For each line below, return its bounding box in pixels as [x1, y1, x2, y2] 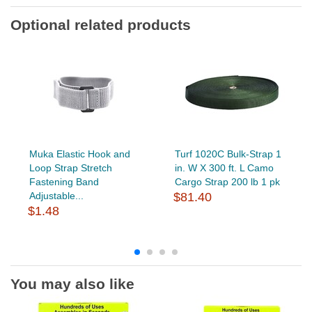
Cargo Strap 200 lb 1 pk [174, 175, 280, 187]
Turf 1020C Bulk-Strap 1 [174, 148, 281, 159]
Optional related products [10, 16, 191, 33]
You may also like [10, 275, 134, 292]
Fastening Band [29, 175, 99, 187]
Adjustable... [29, 189, 84, 201]
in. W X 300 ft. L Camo [174, 162, 274, 173]
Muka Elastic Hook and [29, 148, 130, 159]
